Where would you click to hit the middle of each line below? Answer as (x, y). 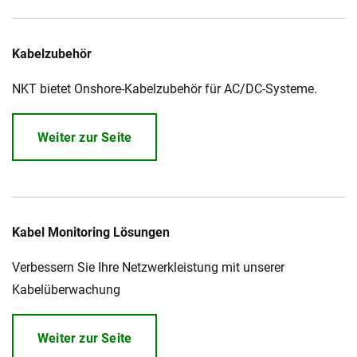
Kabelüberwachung (66, 290)
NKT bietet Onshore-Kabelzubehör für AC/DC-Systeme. (165, 89)
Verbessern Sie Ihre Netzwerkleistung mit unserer (148, 267)
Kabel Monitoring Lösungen (91, 232)
